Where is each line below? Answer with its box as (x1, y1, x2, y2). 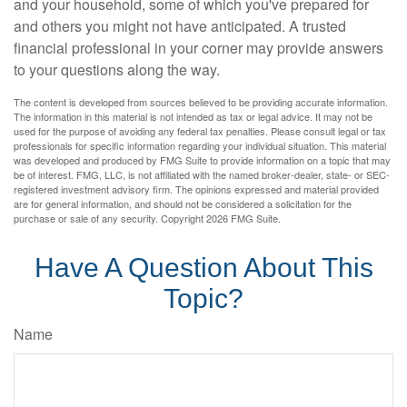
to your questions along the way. (14, 59, 220, 80)
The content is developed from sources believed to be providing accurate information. (14, 94, 388, 109)
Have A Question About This (34, 253, 373, 283)
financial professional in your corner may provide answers (14, 37, 383, 58)
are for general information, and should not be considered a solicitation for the (14, 196, 352, 211)
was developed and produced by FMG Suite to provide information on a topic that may (14, 153, 391, 167)
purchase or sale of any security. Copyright (14, 211, 206, 225)
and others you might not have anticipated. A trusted (14, 15, 346, 36)
